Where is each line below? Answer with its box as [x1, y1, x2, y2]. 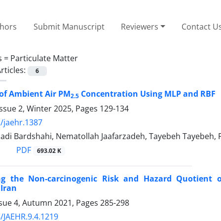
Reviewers [121, 21, 159, 32]
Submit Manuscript [33, 21, 105, 32]
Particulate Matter [10, 52, 78, 64]
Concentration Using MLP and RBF [79, 88, 216, 99]
